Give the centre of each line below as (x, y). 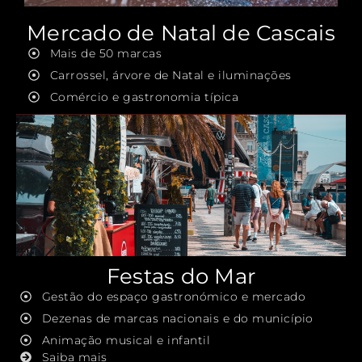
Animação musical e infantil (126, 340)
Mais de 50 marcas (105, 53)
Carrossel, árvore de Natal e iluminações (170, 75)
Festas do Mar (181, 276)
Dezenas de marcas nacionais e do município (177, 318)
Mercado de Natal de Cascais (181, 33)
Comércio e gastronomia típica (144, 97)
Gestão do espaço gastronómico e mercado (173, 296)
